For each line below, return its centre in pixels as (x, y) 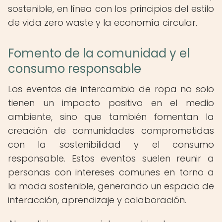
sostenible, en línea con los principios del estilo (111, 9)
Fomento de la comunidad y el (99, 53)
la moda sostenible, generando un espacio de (111, 186)
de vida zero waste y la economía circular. (103, 23)
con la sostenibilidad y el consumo (111, 144)
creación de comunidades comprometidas (111, 131)
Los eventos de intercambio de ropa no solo (111, 89)
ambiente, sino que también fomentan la (111, 117)
